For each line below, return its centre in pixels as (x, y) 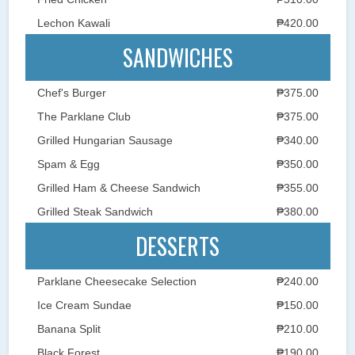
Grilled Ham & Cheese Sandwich (118, 187)
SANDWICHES (177, 57)
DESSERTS (177, 246)
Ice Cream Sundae (84, 305)
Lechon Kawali (73, 23)
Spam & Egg (68, 164)
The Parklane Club (84, 116)
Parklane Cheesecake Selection (116, 281)
